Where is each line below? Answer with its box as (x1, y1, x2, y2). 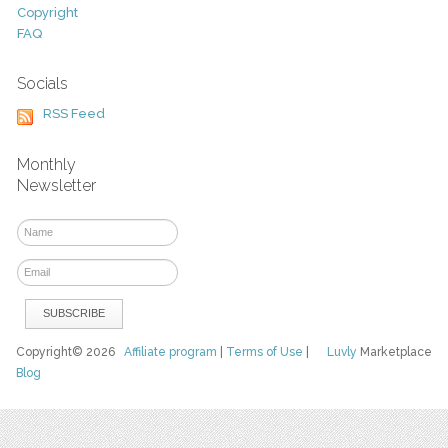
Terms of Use (226, 344, 304, 359)
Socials (16, 74, 68, 94)
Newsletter (16, 175, 96, 195)
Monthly (16, 154, 76, 174)
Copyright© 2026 (16, 344, 125, 359)
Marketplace (356, 344, 432, 359)
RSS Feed (42, 106, 105, 122)
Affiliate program (124, 344, 218, 359)
